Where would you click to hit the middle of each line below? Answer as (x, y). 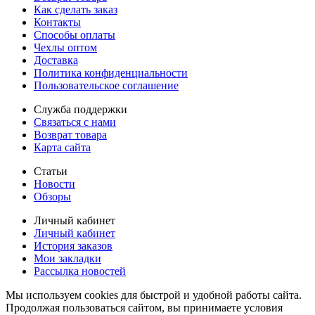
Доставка (56, 60)
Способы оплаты (75, 34)
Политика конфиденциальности (111, 72)
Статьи (51, 171)
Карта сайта (62, 147)
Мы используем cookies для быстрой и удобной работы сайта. (154, 295)
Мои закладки (67, 258)
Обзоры (52, 196)
